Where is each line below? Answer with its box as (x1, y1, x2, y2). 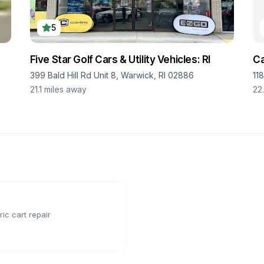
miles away (44, 84, 87, 94)
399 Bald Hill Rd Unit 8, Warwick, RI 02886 (29, 70, 194, 80)
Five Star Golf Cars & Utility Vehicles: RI (29, 54, 210, 65)
